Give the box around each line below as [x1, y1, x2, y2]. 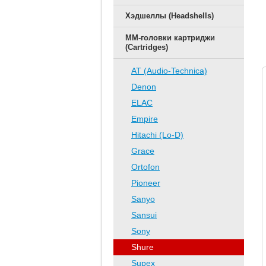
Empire [131, 114, 158, 123]
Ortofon [131, 162, 160, 172]
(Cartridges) [125, 43, 168, 52]
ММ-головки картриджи [125, 33, 215, 42]
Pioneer [131, 178, 160, 188]
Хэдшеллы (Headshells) [125, 11, 214, 20]
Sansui [131, 210, 157, 220]
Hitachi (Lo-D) [131, 130, 183, 140]
